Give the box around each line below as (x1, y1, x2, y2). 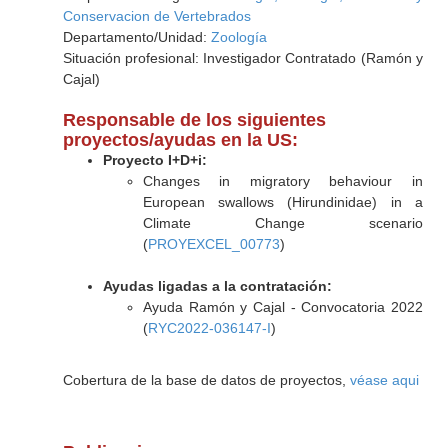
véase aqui (349, 372, 419, 388)
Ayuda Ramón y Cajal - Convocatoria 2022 (142, 299, 423, 315)
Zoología (210, 29, 267, 45)
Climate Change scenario (142, 215, 423, 231)
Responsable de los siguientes (62, 110, 326, 130)
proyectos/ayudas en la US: (62, 130, 298, 150)
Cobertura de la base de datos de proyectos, (62, 372, 350, 388)
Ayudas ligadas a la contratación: (102, 278, 332, 294)
